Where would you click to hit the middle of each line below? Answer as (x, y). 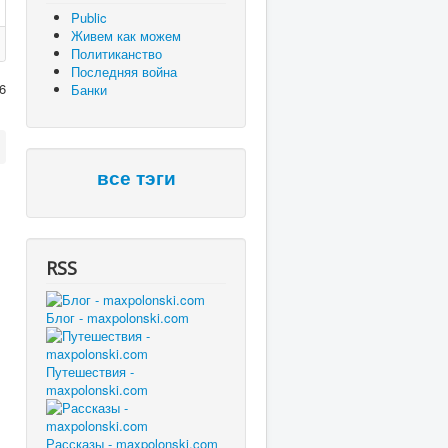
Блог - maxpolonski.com (117, 317)
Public (89, 17)
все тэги (136, 178)
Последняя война (124, 71)
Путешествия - (90, 371)
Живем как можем (126, 35)
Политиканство (116, 53)
